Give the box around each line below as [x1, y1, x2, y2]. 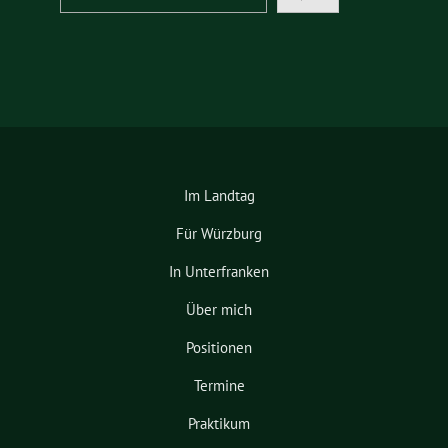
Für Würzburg [176, 223, 262, 243]
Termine [193, 375, 245, 395]
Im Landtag [183, 185, 255, 205]
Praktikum [188, 413, 250, 433]
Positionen [186, 337, 252, 357]
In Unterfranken [169, 261, 269, 281]
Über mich [186, 299, 252, 319]
